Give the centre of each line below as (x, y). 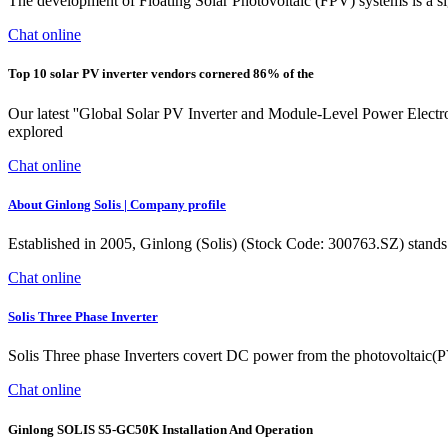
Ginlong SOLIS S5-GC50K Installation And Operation (160, 429)
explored (35, 131)
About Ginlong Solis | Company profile (117, 204)
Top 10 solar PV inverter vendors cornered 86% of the (161, 74)
